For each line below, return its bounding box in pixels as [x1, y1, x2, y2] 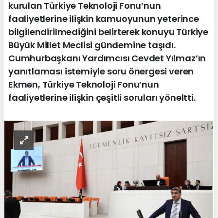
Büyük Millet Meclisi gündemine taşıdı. [8, 38, 176, 51]
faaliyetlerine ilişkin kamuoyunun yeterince [8, 12, 199, 25]
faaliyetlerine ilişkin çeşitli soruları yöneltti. [8, 91, 196, 104]
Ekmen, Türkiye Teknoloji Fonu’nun [8, 78, 159, 91]
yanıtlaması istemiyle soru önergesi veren [8, 65, 194, 77]
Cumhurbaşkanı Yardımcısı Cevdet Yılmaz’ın [8, 52, 206, 64]
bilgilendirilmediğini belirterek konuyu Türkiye [8, 25, 208, 38]
